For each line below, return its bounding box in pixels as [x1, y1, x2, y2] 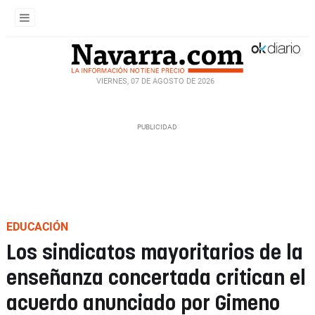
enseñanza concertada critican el [6, 269, 306, 289]
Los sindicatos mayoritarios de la [6, 243, 303, 264]
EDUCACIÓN [6, 220, 68, 233]
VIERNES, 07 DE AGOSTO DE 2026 [96, 76, 214, 86]
